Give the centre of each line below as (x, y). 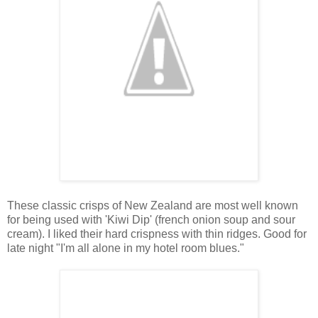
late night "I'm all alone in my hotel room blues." (126, 248)
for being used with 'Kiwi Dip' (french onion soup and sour (151, 219)
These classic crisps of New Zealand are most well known (153, 205)
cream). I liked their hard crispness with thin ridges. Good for (157, 234)
